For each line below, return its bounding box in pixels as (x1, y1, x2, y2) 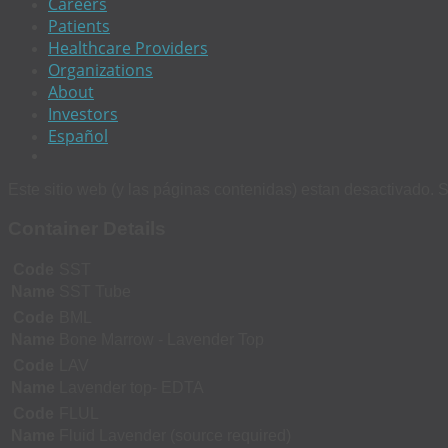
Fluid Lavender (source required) (59, 427, 291, 445)
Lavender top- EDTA (59, 379, 204, 397)
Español (48, 124, 108, 147)
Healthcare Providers (48, 36, 208, 59)
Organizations (48, 58, 153, 81)
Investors (48, 102, 118, 125)
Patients (48, 14, 110, 37)
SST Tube (59, 283, 131, 301)
